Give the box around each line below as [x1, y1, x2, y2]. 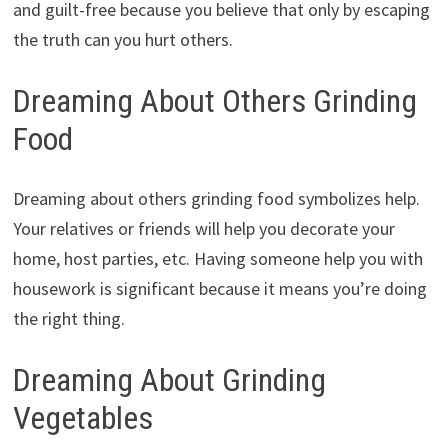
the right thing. [12, 307, 125, 331]
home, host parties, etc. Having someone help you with [12, 247, 423, 271]
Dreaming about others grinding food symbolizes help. [12, 187, 420, 211]
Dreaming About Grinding [12, 361, 326, 400]
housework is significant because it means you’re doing [12, 277, 427, 301]
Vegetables [12, 399, 153, 438]
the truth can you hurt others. [12, 27, 233, 51]
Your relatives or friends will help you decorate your [12, 217, 395, 241]
